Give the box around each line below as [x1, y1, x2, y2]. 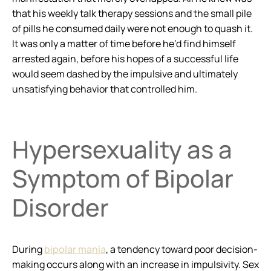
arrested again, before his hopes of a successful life [12, 52, 238, 65]
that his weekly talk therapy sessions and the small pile [12, 7, 252, 20]
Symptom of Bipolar [12, 162, 233, 195]
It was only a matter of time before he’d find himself [12, 37, 236, 50]
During [12, 243, 44, 256]
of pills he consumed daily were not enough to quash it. [12, 22, 253, 35]
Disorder [12, 191, 109, 224]
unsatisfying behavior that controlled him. [12, 82, 197, 96]
